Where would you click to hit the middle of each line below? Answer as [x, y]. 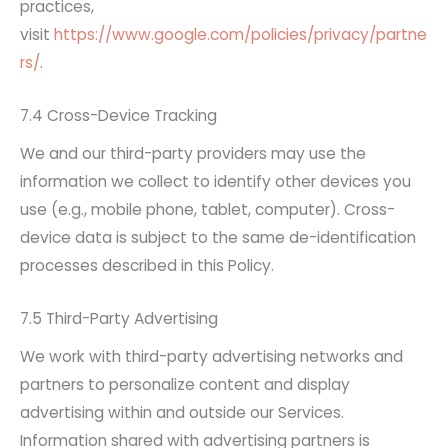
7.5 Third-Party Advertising [119, 318]
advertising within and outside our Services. [182, 412]
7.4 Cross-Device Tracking [118, 115]
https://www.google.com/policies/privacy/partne [240, 35]
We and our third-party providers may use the [193, 153]
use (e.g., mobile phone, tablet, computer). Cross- [207, 209]
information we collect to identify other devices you [215, 181]
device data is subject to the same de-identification [218, 237]
